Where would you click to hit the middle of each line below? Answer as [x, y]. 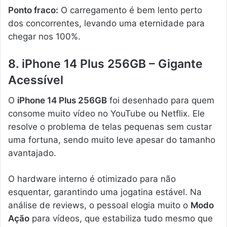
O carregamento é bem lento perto [130, 10]
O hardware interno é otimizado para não [92, 179]
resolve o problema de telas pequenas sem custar [110, 127]
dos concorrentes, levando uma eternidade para [106, 23]
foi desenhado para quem [161, 101]
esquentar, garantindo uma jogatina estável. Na [105, 192]
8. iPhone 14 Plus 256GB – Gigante [105, 64]
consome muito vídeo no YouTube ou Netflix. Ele [106, 114]
